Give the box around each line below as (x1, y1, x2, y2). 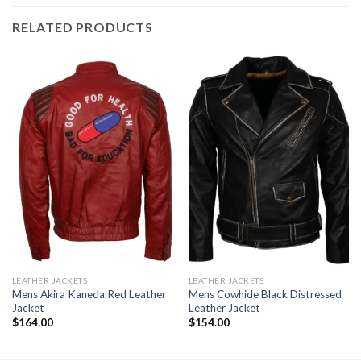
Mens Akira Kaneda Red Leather (11, 288, 166, 301)
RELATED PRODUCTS (12, 19, 153, 35)
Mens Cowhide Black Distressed (188, 288, 342, 301)
